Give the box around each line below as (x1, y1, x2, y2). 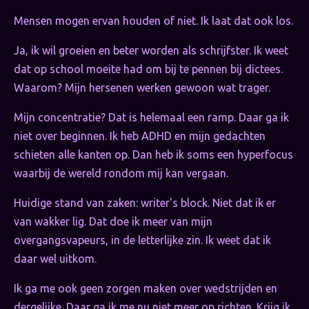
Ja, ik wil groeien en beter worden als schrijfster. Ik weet (14, 44, 288, 57)
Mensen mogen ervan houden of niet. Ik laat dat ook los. (14, 14, 293, 28)
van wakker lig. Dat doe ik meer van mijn (14, 215, 212, 228)
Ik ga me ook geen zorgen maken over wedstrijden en (14, 282, 277, 295)
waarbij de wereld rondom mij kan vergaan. (14, 167, 228, 180)
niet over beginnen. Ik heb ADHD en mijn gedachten (14, 130, 266, 143)
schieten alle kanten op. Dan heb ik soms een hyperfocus (14, 148, 293, 161)
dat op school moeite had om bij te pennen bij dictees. (14, 63, 283, 76)
